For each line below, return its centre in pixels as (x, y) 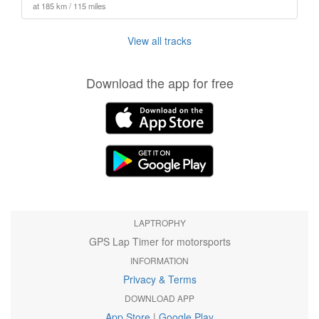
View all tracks (159, 41)
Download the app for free (159, 83)
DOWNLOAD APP (159, 298)
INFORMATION (159, 260)
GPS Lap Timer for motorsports (159, 241)
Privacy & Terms (159, 279)
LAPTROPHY (159, 223)
